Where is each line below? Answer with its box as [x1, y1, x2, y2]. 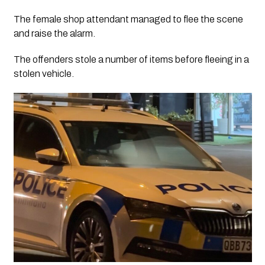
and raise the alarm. [13, 28, 95, 39]
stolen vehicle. [13, 69, 74, 79]
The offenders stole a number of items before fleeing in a [13, 54, 249, 65]
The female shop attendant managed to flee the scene [13, 14, 243, 25]
